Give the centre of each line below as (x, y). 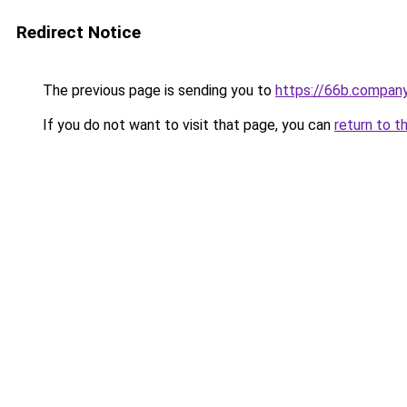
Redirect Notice (79, 32)
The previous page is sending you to (157, 90)
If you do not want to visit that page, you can (187, 125)
